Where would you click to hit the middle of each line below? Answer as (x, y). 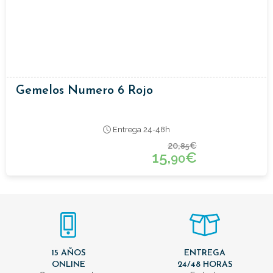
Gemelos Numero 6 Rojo (84, 90)
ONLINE (68, 264)
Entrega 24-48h (140, 129)
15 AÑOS (68, 253)
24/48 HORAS (205, 264)
